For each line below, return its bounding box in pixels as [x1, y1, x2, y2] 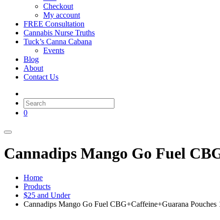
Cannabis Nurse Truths [24, 28, 95, 37]
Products [24, 182, 51, 191]
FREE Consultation [24, 19, 84, 28]
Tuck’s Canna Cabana [24, 37, 92, 46]
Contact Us [24, 72, 58, 81]
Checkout [43, 1, 73, 10]
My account [43, 10, 80, 19]
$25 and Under [24, 191, 70, 199]
